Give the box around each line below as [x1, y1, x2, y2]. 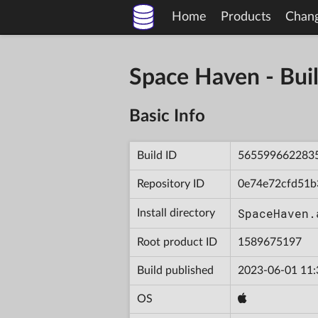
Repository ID [137, 177, 204, 190]
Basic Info [129, 107, 205, 125]
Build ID [137, 149, 177, 161]
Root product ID [137, 236, 217, 248]
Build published [137, 264, 214, 276]
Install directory [137, 207, 215, 219]
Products [221, 11, 271, 23]
